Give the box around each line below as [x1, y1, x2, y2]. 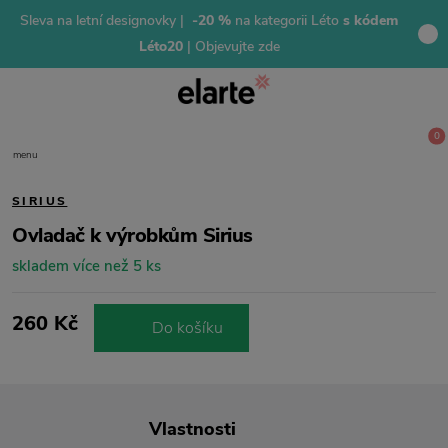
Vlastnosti [149, 417, 236, 441]
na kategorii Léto [231, 11, 339, 30]
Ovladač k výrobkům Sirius [12, 222, 253, 249]
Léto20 [138, 37, 187, 56]
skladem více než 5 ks [12, 256, 161, 276]
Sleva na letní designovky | [20, 11, 188, 30]
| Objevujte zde [186, 37, 280, 56]
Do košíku [152, 317, 223, 339]
